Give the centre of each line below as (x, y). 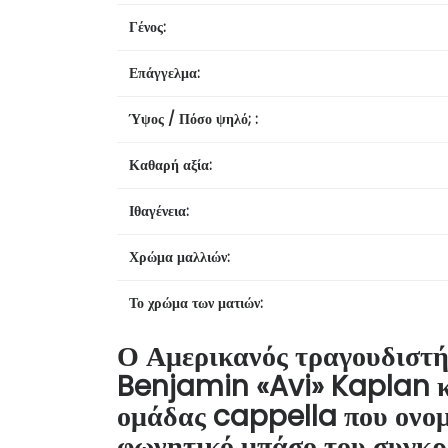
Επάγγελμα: (164, 72)
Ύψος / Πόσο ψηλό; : (193, 118)
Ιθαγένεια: (159, 210)
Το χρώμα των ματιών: (196, 302)
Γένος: (147, 26)
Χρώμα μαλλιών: (179, 256)
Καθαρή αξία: (170, 164)
